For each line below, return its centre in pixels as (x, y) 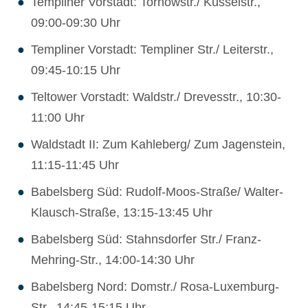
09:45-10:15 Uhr (76, 70)
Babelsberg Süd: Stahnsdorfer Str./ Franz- (146, 240)
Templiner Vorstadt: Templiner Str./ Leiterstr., (152, 50)
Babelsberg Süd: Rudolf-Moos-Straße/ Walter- (157, 192)
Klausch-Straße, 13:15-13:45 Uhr (122, 213)
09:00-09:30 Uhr (76, 23)
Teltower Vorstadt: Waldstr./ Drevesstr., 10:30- (156, 97)
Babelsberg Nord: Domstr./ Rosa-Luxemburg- (155, 287)
